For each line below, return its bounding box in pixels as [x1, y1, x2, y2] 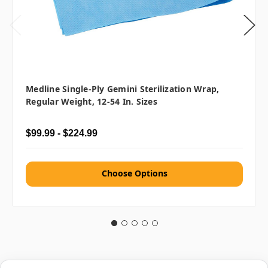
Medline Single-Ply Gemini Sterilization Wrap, [26, 83, 220, 95]
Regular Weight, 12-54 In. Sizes [26, 96, 157, 108]
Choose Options [101, 167, 167, 179]
